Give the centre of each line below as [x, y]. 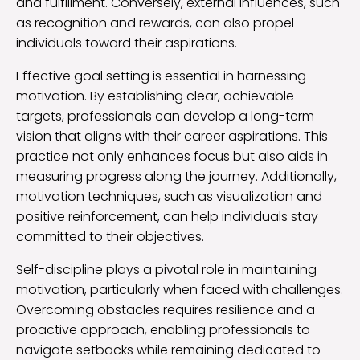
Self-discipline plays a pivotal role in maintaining [166, 270]
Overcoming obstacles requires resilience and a [166, 310]
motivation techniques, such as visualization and [169, 197]
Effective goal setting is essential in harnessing [161, 76]
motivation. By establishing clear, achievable [155, 96]
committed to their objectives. [110, 237]
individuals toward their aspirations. [127, 43]
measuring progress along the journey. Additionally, [176, 177]
